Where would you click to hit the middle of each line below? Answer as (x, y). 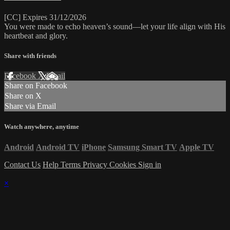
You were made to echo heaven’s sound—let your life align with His (115, 26)
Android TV (58, 147)
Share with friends (30, 56)
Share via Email (30, 106)
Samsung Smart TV (142, 147)
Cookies (124, 164)
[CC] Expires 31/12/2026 (45, 17)
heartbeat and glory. (36, 35)
